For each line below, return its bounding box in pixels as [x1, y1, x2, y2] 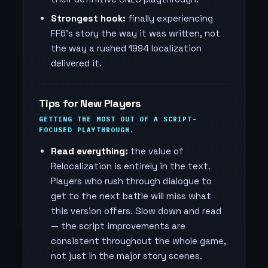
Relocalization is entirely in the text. [51, 160, 211, 172]
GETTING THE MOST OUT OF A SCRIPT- [39, 115, 197, 123]
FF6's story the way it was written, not [51, 28, 220, 39]
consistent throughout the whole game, [51, 235, 226, 246]
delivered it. [51, 57, 102, 69]
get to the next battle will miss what [51, 190, 211, 202]
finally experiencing [126, 13, 213, 24]
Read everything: [51, 145, 128, 157]
